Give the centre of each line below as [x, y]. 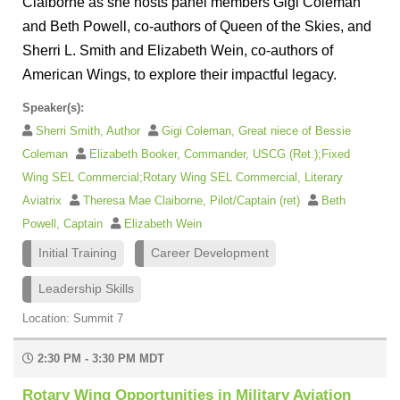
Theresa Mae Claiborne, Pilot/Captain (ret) [193, 200]
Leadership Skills [86, 288]
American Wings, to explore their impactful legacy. [179, 74]
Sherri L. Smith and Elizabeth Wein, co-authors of [178, 50]
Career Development [210, 253]
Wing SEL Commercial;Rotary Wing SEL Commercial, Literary [183, 177]
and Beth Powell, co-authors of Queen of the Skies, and [197, 26]
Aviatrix [44, 200]
